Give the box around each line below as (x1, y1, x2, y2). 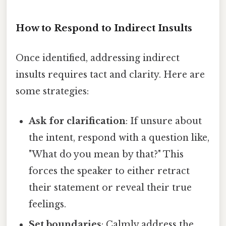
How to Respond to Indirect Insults (16, 22, 192, 34)
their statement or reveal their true (29, 182, 192, 194)
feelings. (29, 199, 67, 210)
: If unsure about (126, 116, 202, 127)
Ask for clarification (29, 116, 126, 127)
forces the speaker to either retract (29, 165, 190, 177)
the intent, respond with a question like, (29, 132, 210, 144)
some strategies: (16, 85, 89, 97)
